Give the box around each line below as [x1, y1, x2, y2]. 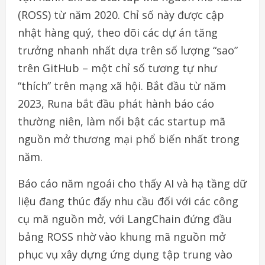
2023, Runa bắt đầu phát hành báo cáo [18, 96, 214, 111]
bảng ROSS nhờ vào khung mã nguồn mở [18, 229, 225, 244]
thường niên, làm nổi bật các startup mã [18, 114, 225, 128]
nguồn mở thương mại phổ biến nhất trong [18, 131, 240, 146]
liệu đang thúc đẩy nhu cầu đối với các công [18, 193, 238, 208]
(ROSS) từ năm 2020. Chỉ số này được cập [18, 7, 224, 22]
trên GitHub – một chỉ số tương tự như [18, 60, 217, 75]
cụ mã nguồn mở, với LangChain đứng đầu [18, 211, 232, 226]
